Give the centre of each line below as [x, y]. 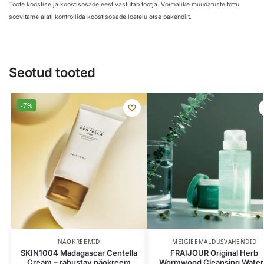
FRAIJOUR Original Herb [214, 253]
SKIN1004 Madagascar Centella [79, 253]
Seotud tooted [52, 72]
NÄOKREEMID [79, 241]
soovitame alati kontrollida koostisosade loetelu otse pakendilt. [100, 16]
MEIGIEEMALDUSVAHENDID [214, 241]
